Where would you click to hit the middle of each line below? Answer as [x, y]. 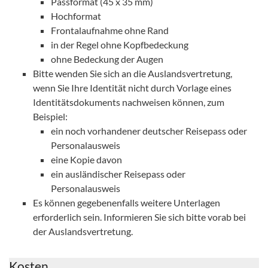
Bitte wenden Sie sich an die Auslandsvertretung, [133, 73]
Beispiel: [50, 116]
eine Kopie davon [86, 159]
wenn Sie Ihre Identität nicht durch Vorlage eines [132, 88]
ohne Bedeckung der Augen [107, 59]
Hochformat [76, 16]
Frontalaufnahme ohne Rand [110, 30]
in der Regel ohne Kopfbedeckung [120, 45]
